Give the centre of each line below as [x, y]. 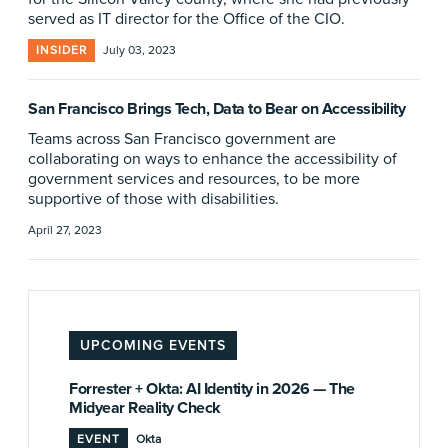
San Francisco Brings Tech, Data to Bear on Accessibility [216, 109]
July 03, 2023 [139, 50]
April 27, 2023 [65, 230]
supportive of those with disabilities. [153, 199]
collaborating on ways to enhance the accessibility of [212, 159]
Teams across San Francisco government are [182, 139]
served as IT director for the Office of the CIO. [186, 19]
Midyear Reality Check [145, 408]
